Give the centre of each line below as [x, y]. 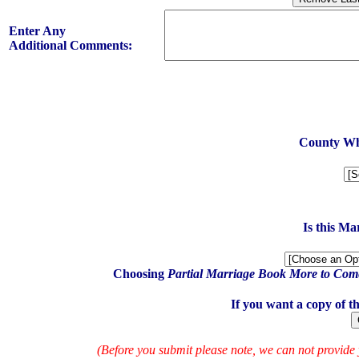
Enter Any [37, 31]
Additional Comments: [74, 46]
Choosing [140, 274]
